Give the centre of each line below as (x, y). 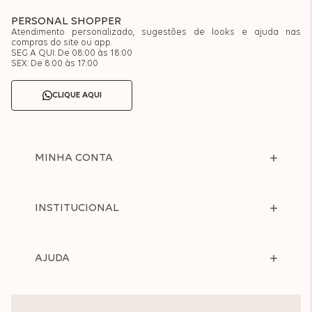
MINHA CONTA (74, 158)
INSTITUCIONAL (77, 209)
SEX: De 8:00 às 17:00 (55, 64)
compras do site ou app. (62, 43)
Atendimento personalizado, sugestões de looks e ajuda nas (156, 33)
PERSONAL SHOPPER (66, 22)
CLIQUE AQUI (77, 96)
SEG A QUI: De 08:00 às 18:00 (72, 54)
